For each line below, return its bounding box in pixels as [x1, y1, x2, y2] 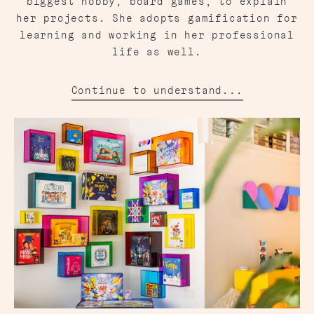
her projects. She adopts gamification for [16, 11, 298, 25]
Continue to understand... [71, 83, 243, 97]
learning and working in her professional [20, 28, 294, 41]
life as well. [112, 45, 202, 58]
